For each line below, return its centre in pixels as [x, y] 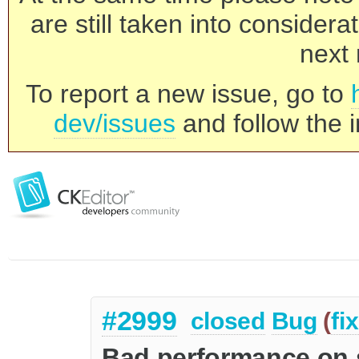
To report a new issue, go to [188, 94]
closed [228, 321]
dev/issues [115, 123]
